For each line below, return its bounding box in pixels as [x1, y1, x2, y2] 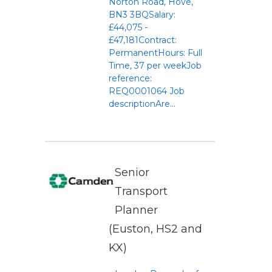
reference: [109, 73, 152, 84]
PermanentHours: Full [109, 47, 202, 58]
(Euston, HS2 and [109, 222, 202, 236]
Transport [115, 185, 168, 198]
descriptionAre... [109, 98, 175, 109]
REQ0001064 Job [109, 86, 185, 97]
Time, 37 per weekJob [109, 60, 202, 71]
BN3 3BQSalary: [109, 9, 175, 20]
